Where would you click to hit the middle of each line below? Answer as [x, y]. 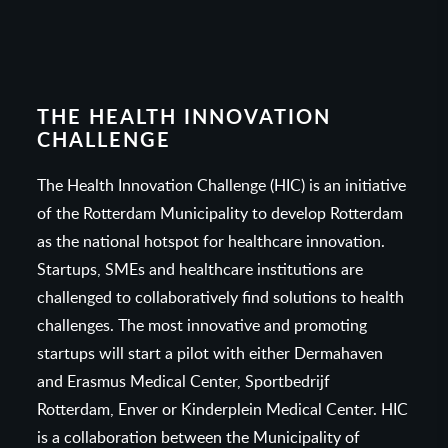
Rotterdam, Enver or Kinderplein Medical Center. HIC [223, 408]
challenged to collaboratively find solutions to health [221, 296]
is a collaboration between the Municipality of [199, 436]
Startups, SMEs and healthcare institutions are [200, 268]
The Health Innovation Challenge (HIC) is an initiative [222, 184]
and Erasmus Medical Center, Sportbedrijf [184, 380]
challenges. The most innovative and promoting [202, 324]
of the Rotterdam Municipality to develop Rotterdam [220, 212]
